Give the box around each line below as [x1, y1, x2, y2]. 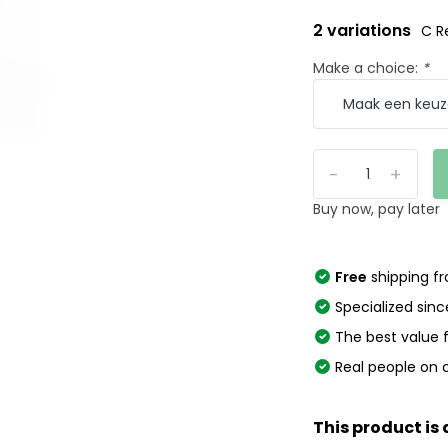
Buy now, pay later [313, 199, 441, 219]
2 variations [313, 19, 416, 42]
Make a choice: [313, 58, 423, 78]
